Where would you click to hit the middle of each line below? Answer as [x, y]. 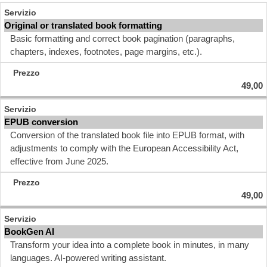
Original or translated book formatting [83, 25]
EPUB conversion [41, 122]
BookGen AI [29, 232]
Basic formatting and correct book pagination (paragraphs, [122, 38]
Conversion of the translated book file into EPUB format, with [127, 135]
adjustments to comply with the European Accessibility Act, [124, 148]
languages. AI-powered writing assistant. [88, 258]
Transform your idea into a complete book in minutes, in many [130, 245]
